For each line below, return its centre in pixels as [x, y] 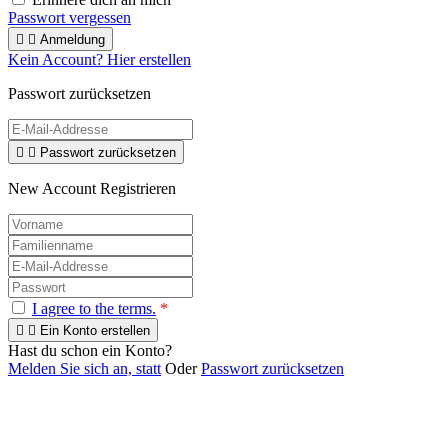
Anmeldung [72, 39]
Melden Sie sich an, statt [84, 368]
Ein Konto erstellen [95, 330]
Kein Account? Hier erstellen [99, 59]
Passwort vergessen [69, 17]
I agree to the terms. [94, 308]
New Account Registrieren [92, 188]
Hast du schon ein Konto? [90, 350]
